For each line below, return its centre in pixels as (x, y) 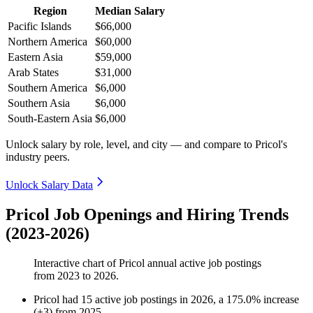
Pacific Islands (39, 27)
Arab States (33, 73)
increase (281, 300)
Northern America (48, 42)
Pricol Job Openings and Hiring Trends (147, 215)
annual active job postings (203, 263)
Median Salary (130, 11)
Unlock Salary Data (49, 185)
